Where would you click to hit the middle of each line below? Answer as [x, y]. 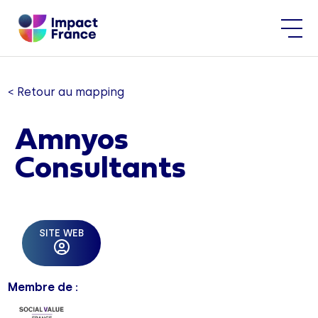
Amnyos [72, 142]
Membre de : [43, 287]
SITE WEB [62, 233]
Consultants [101, 170]
